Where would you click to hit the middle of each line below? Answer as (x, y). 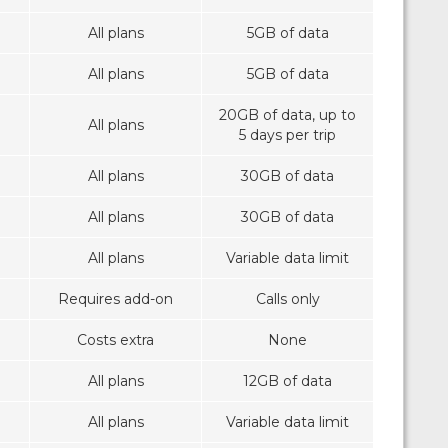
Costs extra (115, 340)
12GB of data (287, 381)
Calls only (287, 299)
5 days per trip (287, 135)
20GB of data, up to (287, 115)
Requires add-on (115, 299)
